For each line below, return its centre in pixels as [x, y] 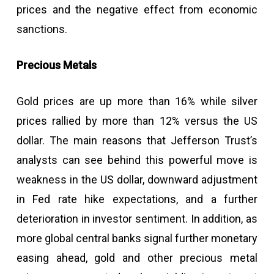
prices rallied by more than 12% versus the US [137, 121]
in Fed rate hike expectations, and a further [137, 199]
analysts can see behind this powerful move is [137, 160]
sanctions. [42, 29]
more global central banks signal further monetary [137, 238]
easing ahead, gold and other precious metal [137, 258]
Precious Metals [56, 65]
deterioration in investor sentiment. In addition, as [137, 219]
